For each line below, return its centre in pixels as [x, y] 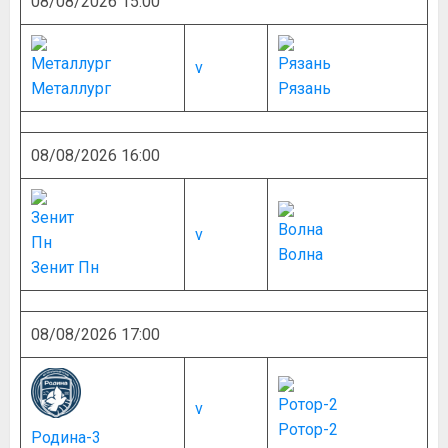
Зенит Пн [65, 267]
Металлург [71, 88]
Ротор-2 [308, 429]
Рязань [304, 88]
